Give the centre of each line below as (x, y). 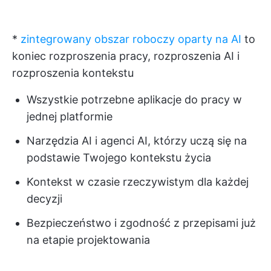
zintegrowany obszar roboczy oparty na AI (131, 39)
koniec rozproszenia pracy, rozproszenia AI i (126, 56)
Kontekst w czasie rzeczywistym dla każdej (138, 182)
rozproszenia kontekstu (73, 73)
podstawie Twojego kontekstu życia (119, 158)
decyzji (44, 199)
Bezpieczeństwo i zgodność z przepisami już (141, 223)
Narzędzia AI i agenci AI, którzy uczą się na (137, 141)
